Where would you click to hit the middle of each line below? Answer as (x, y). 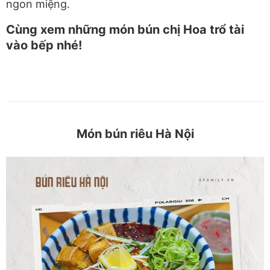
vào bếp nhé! (44, 45)
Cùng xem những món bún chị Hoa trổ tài (125, 29)
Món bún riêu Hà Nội (135, 133)
